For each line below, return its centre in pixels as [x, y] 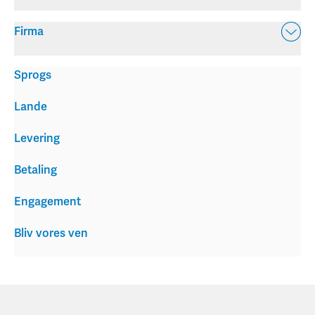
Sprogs [33, 76]
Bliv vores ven [51, 234]
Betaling [36, 171]
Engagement [47, 202]
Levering [37, 139]
